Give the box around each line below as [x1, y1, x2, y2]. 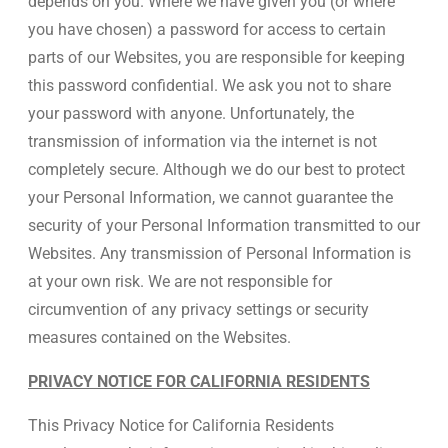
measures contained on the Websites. [28, 328, 291, 347]
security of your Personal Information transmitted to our [28, 216, 420, 235]
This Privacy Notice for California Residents [28, 416, 334, 435]
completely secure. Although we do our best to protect [28, 160, 405, 179]
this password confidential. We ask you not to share [28, 76, 391, 95]
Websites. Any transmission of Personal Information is [28, 244, 411, 263]
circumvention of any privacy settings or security [28, 300, 369, 319]
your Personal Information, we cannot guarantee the [28, 188, 393, 207]
